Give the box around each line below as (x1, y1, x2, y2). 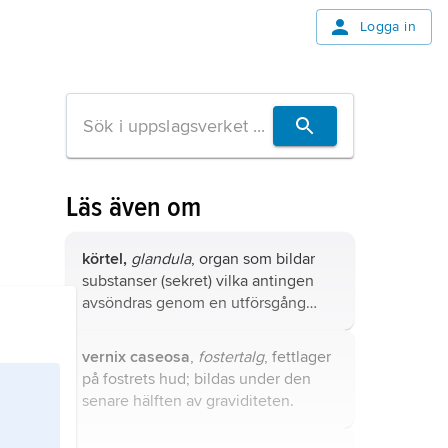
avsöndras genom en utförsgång (82, 293, 306, 313)
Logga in (359, 18, 416, 35)
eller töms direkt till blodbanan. (82, 315, 298, 335)
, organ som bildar (191, 249, 315, 269)
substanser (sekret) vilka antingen (82, 271, 314, 291)
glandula (131, 249, 191, 269)
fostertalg (198, 347, 264, 367)
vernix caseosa (82, 347, 190, 367)
